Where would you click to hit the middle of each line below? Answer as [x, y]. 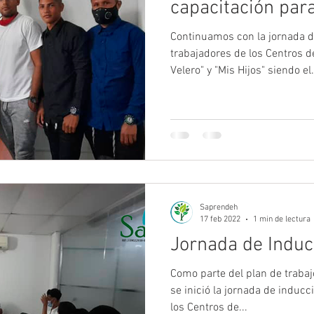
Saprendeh [219, 207]
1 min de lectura [282, 219]
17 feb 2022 [220, 219]
